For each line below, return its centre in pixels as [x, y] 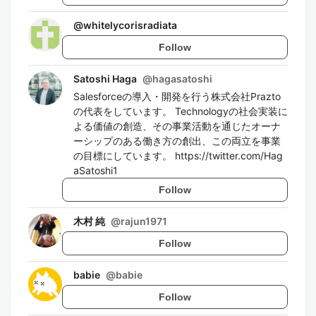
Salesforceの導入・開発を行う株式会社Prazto [177, 96]
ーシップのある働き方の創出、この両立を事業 [177, 141]
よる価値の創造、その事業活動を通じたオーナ [177, 126]
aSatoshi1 [96, 170]
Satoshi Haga [105, 79]
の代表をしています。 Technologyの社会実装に [181, 111]
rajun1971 [144, 221]
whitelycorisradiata [130, 25]
